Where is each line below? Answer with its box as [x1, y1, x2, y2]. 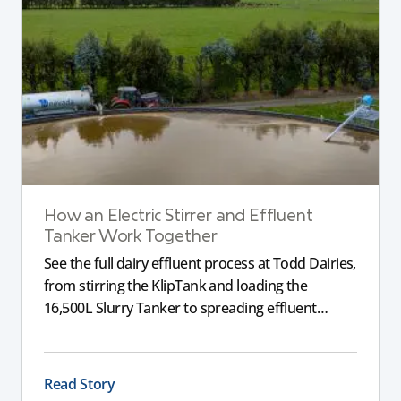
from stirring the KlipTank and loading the [44, 275, 308, 295]
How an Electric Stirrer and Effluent [44, 208, 313, 226]
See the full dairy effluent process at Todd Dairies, [44, 252, 356, 273]
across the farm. [44, 320, 148, 340]
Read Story [44, 373, 115, 394]
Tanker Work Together [44, 228, 218, 246]
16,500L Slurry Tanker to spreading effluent [44, 297, 317, 318]
